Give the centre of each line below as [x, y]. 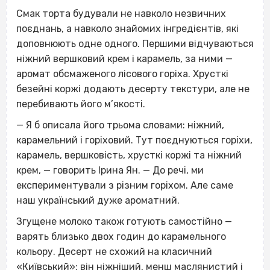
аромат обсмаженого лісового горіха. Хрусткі [122, 74]
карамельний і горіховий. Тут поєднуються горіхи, [134, 140]
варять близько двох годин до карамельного [121, 237]
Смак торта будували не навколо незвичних [121, 14]
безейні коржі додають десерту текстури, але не [133, 89]
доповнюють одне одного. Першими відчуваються [135, 44]
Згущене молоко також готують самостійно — [124, 222]
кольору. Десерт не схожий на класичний [114, 252]
